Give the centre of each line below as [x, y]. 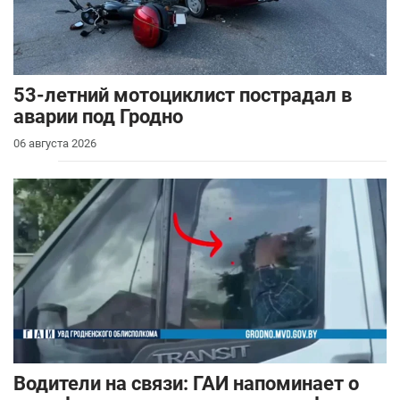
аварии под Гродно [98, 116]
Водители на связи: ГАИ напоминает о [186, 384]
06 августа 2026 [55, 143]
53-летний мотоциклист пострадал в [183, 95]
